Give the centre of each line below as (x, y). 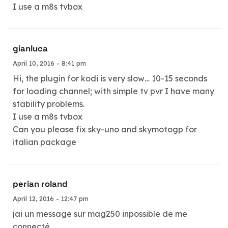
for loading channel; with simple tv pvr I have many (113, 91)
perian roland (40, 184)
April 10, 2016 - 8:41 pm (49, 63)
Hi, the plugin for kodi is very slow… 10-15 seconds (110, 78)
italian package (45, 142)
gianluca (30, 49)
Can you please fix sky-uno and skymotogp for (105, 129)
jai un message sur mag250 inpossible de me (100, 214)
